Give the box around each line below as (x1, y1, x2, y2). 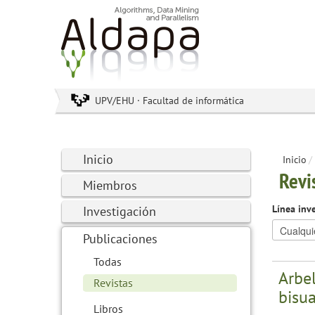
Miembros (83, 177, 137, 193)
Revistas (94, 276, 133, 290)
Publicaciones (83, 231, 157, 247)
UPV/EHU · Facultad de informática (95, 94, 244, 107)
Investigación (83, 203, 156, 219)
